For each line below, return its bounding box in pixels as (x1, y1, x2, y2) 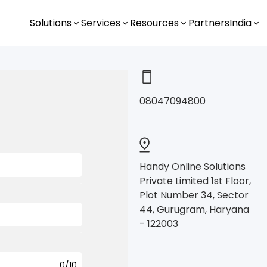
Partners (188, 15, 229, 30)
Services (81, 15, 120, 30)
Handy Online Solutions (139, 160, 246, 174)
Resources (130, 15, 179, 30)
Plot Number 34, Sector (139, 188, 249, 203)
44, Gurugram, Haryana (139, 203, 249, 217)
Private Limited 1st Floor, (139, 174, 251, 188)
